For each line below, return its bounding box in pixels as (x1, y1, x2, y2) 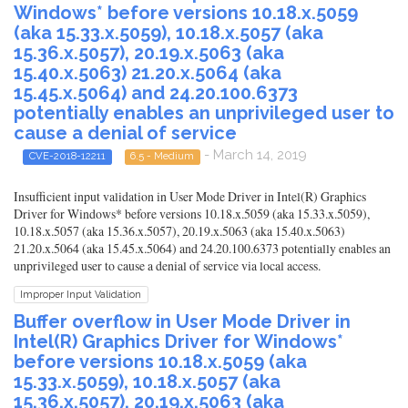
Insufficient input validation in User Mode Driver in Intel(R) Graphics (14, 187, 366, 205)
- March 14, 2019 (200, 147, 307, 164)
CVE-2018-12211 (28, 149, 106, 163)
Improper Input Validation (20, 288, 142, 300)
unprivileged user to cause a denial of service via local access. (14, 256, 321, 274)
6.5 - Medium (130, 149, 195, 163)
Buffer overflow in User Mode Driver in (14, 310, 351, 332)
